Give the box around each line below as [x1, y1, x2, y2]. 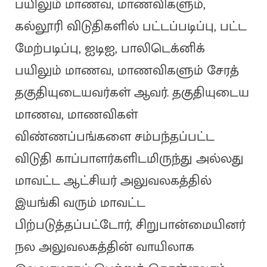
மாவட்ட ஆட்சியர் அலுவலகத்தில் [14, 170, 212, 193]
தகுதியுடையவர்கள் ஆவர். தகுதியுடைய [14, 82, 249, 104]
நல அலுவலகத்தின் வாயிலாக [14, 236, 194, 259]
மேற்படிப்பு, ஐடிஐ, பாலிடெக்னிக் [14, 38, 205, 60]
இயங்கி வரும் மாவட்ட [14, 192, 145, 215]
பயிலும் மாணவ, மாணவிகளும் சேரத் [14, 60, 239, 82]
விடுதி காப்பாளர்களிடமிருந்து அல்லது [14, 148, 244, 170]
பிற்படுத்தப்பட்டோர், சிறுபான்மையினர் [14, 214, 246, 237]
